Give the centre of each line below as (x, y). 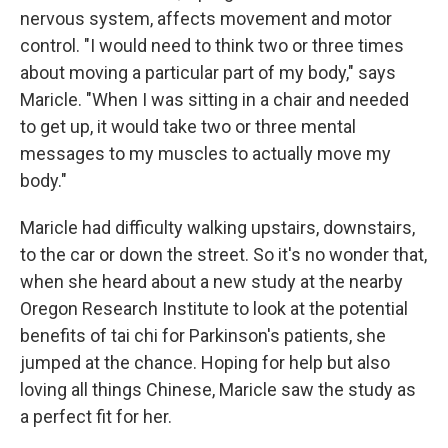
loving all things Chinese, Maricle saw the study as (218, 390)
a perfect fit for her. (96, 417)
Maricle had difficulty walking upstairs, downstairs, (217, 228)
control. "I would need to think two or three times (212, 46)
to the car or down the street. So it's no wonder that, (223, 255)
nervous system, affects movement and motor (206, 19)
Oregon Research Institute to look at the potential (214, 309)
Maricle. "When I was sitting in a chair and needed (214, 100)
